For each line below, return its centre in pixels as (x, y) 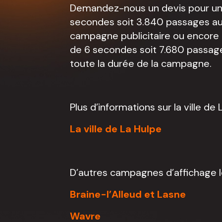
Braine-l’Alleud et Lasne (128, 194)
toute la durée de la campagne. (141, 63)
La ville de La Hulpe (116, 129)
